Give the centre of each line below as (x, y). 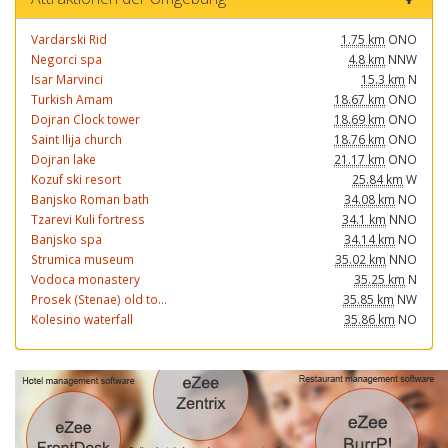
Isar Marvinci (67, 79)
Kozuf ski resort (76, 179)
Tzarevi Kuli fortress (88, 219)
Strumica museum (82, 259)
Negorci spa (66, 59)
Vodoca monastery (85, 279)
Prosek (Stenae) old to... (99, 299)
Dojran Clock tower (85, 119)
